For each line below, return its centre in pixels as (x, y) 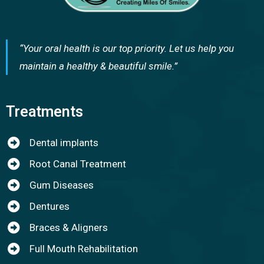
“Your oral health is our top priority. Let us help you (127, 49)
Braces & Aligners (69, 228)
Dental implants (64, 143)
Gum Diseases (62, 185)
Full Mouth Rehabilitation (84, 249)
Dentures (50, 207)
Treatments (44, 112)
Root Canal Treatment (78, 164)
